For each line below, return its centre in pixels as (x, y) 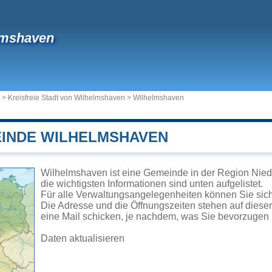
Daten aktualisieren (83, 238)
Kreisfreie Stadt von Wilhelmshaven (66, 98)
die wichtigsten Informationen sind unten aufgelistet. (152, 184)
